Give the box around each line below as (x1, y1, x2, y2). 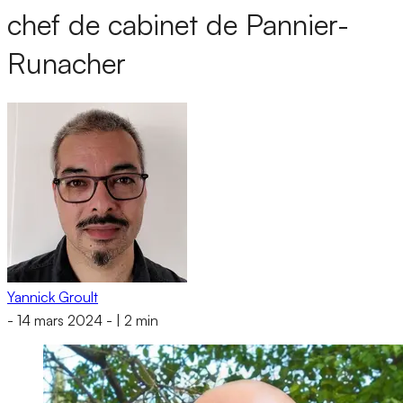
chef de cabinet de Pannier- (7, 6, 349, 43)
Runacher (7, 45, 126, 82)
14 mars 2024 (17, 311, 103, 330)
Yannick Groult (7, 287, 98, 306)
